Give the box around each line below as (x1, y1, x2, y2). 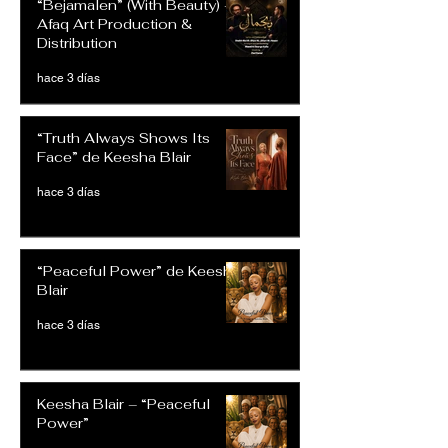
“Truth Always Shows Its (37, 129, 210, 148)
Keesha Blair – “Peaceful (37, 395, 210, 414)
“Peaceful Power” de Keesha (37, 262, 240, 281)
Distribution (37, 34, 117, 53)
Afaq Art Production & (37, 15, 192, 34)
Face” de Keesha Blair (37, 148, 191, 167)
